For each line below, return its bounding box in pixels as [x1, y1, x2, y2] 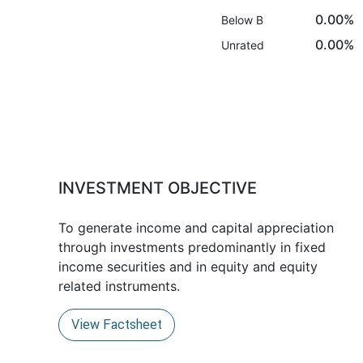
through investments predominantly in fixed [58, 239, 326, 255]
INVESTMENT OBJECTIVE [58, 178, 257, 198]
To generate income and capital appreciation [58, 220, 334, 236]
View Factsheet [71, 316, 162, 332]
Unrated [221, 38, 265, 52]
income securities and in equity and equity [58, 258, 318, 275]
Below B [221, 13, 264, 27]
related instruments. [58, 278, 180, 294]
